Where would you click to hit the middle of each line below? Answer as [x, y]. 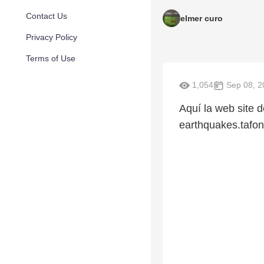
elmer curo [202, 18]
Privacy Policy [52, 37]
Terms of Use [51, 58]
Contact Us [47, 16]
